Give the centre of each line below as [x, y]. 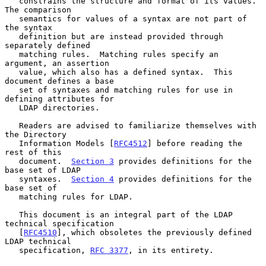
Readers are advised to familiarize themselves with [12, 125]
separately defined [47, 45]
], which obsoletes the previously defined [154, 232]
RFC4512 [131, 143]
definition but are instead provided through [12, 36]
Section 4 [93, 179]
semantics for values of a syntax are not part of [12, 18]
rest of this [33, 152]
